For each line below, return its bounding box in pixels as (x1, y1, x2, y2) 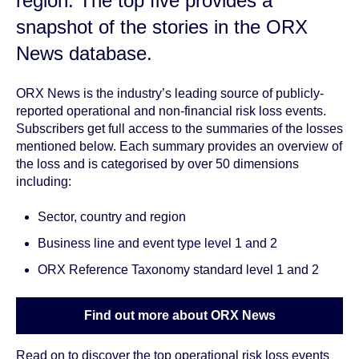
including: (16, 174, 71, 188)
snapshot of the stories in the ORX (16, 16, 308, 38)
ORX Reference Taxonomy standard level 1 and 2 (38, 263, 320, 277)
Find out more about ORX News (83, 308, 276, 322)
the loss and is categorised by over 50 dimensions (16, 156, 299, 171)
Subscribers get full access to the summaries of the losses (16, 121, 343, 135)
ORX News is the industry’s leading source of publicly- (16, 86, 324, 100)
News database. (16, 42, 158, 65)
